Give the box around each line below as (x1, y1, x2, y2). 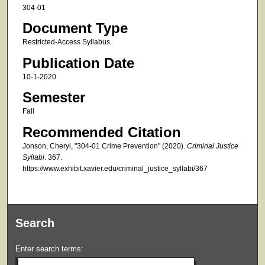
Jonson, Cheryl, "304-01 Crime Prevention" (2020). (22, 141, 187, 150)
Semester (22, 89, 85, 106)
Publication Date (22, 54, 134, 71)
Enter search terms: (15, 244, 84, 253)
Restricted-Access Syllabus (22, 38, 110, 47)
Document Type (22, 20, 128, 37)
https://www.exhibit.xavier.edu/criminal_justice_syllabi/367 (22, 164, 208, 173)
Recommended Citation (22, 124, 181, 140)
